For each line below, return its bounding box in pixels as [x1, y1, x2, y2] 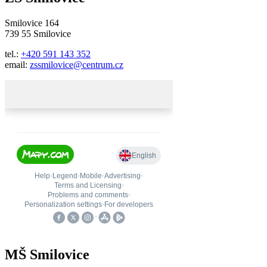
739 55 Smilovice [5, 29, 71, 39]
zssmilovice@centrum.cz [30, 60, 123, 70]
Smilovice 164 [5, 18, 59, 29]
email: [5, 60, 30, 70]
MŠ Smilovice [5, 247, 89, 263]
